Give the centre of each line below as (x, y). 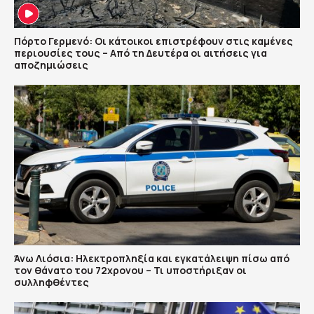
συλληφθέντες (52, 282)
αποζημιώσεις (51, 64)
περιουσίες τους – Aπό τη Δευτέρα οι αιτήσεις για (141, 53)
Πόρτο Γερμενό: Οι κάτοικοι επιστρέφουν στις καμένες (153, 41)
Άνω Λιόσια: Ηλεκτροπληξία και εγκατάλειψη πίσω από (152, 259)
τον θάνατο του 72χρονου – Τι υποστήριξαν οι (130, 271)
